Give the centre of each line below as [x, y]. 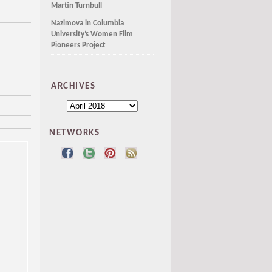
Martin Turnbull [76, 6]
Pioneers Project [78, 46]
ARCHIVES [73, 86]
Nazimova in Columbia [87, 24]
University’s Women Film [92, 35]
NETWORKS [75, 133]
